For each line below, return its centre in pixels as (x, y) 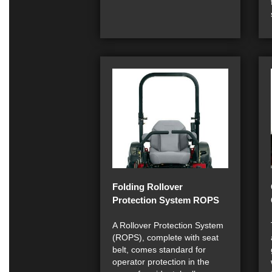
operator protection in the (161, 261)
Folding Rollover (148, 186)
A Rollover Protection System (168, 225)
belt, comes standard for (159, 249)
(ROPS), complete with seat (165, 237)
